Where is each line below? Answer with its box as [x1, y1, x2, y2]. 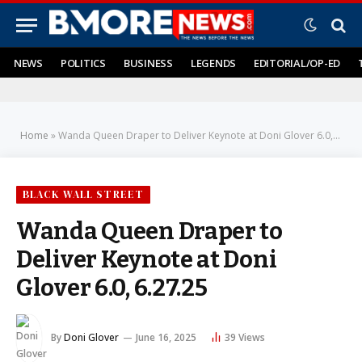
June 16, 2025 [136, 330, 196, 345]
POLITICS [60, 55, 106, 70]
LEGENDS [190, 55, 236, 70]
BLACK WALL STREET [23, 187, 144, 201]
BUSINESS [123, 55, 173, 70]
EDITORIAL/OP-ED [254, 55, 341, 70]
